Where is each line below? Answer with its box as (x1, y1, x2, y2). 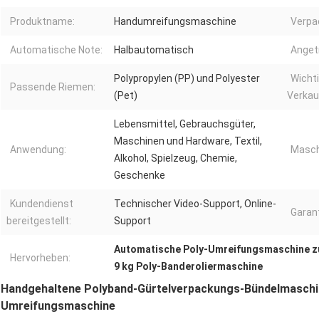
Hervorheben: (10, 252, 70, 264)
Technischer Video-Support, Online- (114, 198, 276, 210)
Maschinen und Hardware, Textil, (114, 135, 262, 147)
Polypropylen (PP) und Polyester (114, 73, 260, 85)
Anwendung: (10, 144, 66, 156)
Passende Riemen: (10, 81, 95, 93)
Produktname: (10, 16, 75, 28)
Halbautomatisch (114, 44, 194, 56)
